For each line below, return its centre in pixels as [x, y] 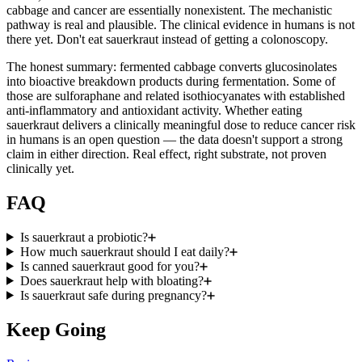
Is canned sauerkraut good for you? [109, 266]
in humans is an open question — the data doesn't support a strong [175, 139]
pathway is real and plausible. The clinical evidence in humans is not [181, 24]
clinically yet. [40, 168]
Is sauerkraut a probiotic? [84, 237]
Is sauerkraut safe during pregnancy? [113, 295]
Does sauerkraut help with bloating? [112, 280]
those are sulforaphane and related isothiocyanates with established [176, 95]
